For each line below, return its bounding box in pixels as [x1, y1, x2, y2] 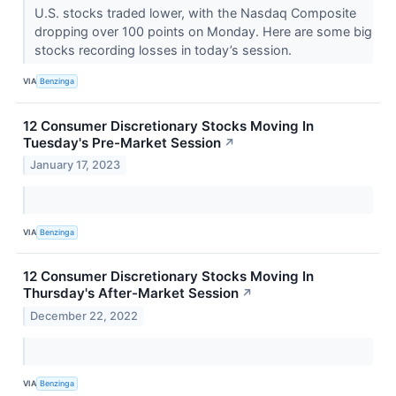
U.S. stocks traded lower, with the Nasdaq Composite [34, 4, 356, 20]
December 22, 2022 [30, 309, 139, 324]
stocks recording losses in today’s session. [34, 42, 295, 57]
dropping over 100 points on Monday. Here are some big [34, 23, 372, 39]
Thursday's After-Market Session [23, 285, 239, 302]
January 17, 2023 [30, 158, 121, 172]
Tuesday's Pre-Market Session [23, 133, 221, 151]
